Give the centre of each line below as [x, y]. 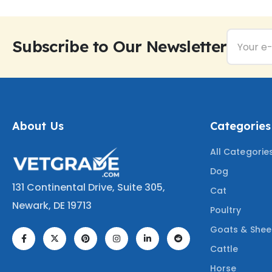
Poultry [226, 210]
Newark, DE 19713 [52, 205]
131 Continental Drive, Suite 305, [89, 187]
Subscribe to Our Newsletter [120, 47]
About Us [38, 126]
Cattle [224, 249]
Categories [240, 126]
